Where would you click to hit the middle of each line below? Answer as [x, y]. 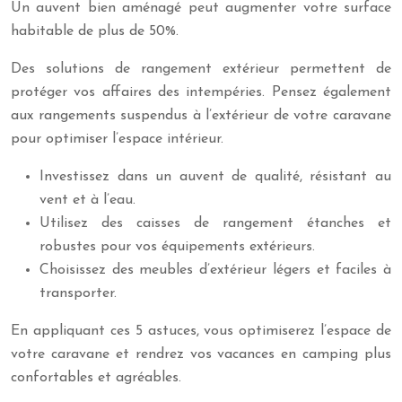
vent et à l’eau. [87, 200]
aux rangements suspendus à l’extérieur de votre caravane [201, 116]
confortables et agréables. [96, 378]
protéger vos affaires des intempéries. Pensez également [201, 92]
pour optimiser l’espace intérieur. [117, 139]
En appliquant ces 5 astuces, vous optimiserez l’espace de [201, 331]
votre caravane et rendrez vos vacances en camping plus [201, 354]
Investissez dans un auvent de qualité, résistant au [215, 177]
